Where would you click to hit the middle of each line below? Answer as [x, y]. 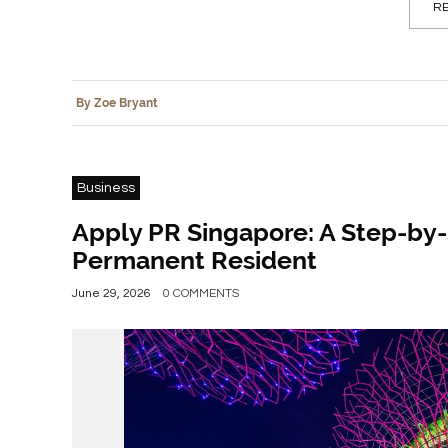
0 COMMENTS [201, 294]
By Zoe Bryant [117, 103]
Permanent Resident [194, 260]
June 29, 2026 [111, 294]
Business [106, 188]
